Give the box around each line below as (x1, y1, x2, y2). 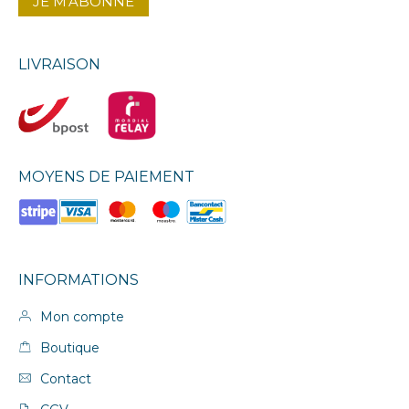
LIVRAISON (18, 56, 100, 74)
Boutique (37, 339, 100, 356)
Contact (37, 370, 91, 387)
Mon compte (37, 308, 124, 325)
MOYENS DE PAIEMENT (18, 168, 194, 186)
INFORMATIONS (18, 270, 139, 288)
